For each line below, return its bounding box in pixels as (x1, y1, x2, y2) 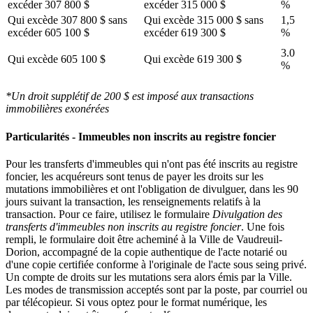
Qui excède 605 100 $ (8, 53, 105, 66)
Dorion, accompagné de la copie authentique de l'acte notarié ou (6, 245, 287, 258)
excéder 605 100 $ (8, 27, 89, 39)
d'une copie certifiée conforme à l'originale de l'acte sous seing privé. (6, 258, 307, 270)
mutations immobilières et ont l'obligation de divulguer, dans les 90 (6, 182, 298, 195)
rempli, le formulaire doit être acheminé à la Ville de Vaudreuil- (6, 233, 282, 245)
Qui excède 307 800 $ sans (8, 14, 127, 27)
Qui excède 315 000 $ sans (144, 14, 263, 27)
